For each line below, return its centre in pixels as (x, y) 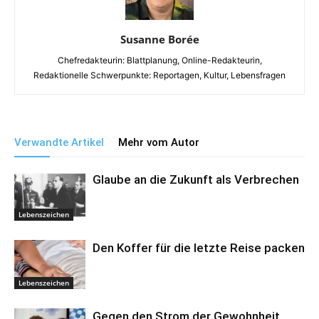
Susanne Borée (159, 40)
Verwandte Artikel (59, 143)
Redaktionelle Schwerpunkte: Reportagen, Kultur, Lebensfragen (159, 75)
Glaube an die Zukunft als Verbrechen (196, 180)
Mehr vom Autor (159, 143)
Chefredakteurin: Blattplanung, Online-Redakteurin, (159, 61)
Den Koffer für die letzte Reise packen (199, 248)
